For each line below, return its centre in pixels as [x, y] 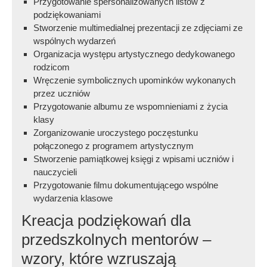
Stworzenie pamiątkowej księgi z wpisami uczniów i [134, 159]
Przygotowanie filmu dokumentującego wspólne [126, 185]
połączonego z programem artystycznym [114, 146]
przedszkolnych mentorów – [117, 240]
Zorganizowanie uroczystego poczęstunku [116, 133]
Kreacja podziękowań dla [106, 221]
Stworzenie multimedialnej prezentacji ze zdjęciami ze [138, 28]
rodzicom [52, 67]
